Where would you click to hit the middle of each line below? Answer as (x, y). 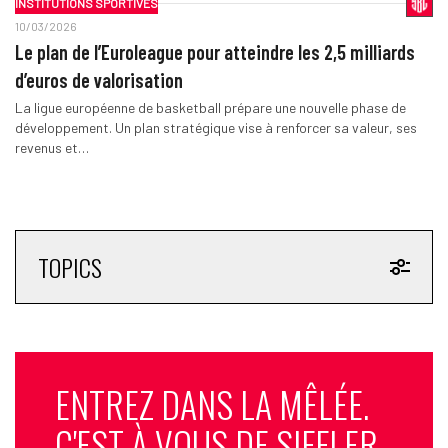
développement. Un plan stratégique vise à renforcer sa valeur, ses (215, 127)
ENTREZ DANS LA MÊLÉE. (211, 403)
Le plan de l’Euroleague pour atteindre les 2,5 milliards (214, 51)
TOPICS (69, 266)
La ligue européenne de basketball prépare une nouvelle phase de (210, 107)
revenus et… (51, 147)
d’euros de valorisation (98, 79)
